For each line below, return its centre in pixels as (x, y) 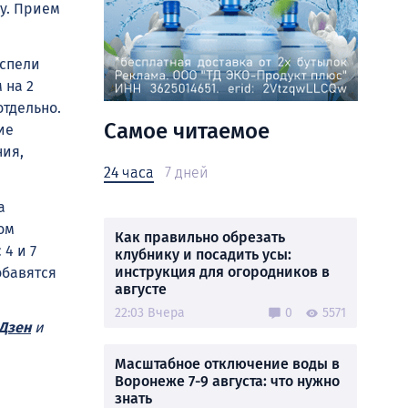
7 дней (186, 173)
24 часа (129, 173)
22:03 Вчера (150, 313)
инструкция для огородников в (222, 272)
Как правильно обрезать (200, 237)
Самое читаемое (187, 131)
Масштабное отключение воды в (227, 364)
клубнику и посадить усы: (203, 255)
